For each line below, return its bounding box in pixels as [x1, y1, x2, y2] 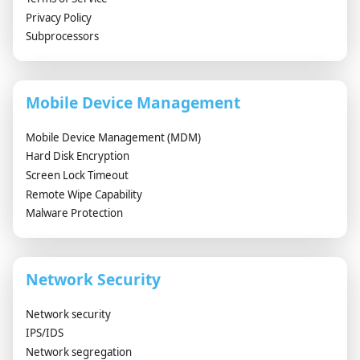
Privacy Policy [26, 10, 92, 25]
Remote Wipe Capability [26, 186, 142, 202]
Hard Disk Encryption [26, 149, 129, 164]
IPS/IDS [26, 325, 63, 341]
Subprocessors [26, 29, 99, 44]
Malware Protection [26, 206, 123, 221]
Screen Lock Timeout [26, 167, 129, 182]
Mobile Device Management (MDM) [26, 129, 201, 145]
